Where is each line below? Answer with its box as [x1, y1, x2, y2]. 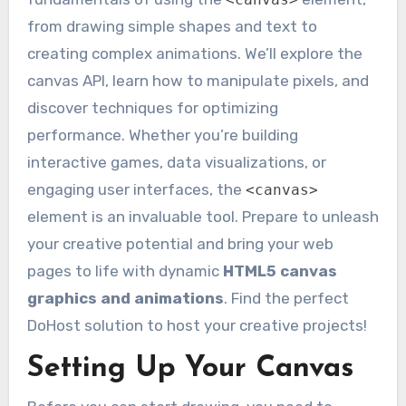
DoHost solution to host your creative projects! [26, 316, 367, 335]
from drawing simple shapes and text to [26, 17, 317, 36]
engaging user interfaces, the [26, 180, 246, 199]
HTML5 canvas [222, 262, 337, 281]
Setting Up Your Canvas [26, 353, 353, 383]
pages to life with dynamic [26, 262, 223, 281]
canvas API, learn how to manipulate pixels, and [26, 72, 369, 91]
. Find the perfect [223, 289, 349, 308]
